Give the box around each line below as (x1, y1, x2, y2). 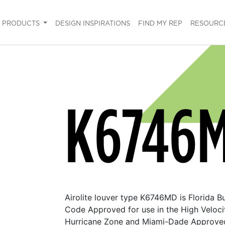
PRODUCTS (2, 19, 42, 27)
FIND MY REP (138, 19, 182, 27)
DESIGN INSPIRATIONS (55, 19, 130, 27)
